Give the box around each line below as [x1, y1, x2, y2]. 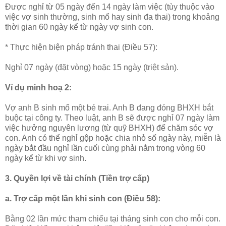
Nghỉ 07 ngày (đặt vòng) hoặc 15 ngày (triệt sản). [5, 63, 179, 72]
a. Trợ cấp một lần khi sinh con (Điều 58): [5, 194, 162, 203]
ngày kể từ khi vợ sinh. [5, 153, 86, 162]
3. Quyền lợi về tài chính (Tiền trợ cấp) [5, 174, 149, 183]
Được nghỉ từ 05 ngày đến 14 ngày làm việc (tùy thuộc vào [5, 2, 214, 11]
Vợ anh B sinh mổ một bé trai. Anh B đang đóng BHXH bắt [5, 103, 213, 112]
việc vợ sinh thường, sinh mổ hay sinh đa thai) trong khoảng [5, 12, 219, 21]
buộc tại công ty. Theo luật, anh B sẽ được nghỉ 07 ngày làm [5, 113, 219, 122]
